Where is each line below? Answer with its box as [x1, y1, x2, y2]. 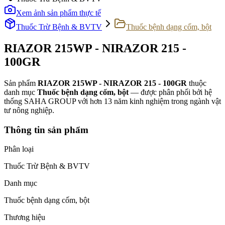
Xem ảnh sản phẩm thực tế [16, 9, 101, 17]
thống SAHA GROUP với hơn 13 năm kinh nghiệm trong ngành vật [4, 96, 221, 105]
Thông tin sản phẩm [4, 124, 88, 135]
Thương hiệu [4, 213, 45, 222]
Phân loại [4, 145, 34, 154]
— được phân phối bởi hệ [129, 87, 212, 96]
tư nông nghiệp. [4, 105, 54, 115]
